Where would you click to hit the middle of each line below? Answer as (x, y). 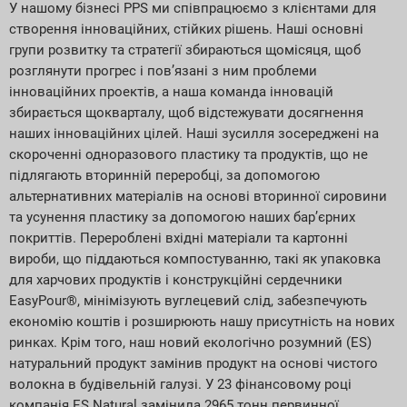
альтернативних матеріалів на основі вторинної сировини (198, 197)
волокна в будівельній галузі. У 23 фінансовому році (180, 385)
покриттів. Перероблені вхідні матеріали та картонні (179, 238)
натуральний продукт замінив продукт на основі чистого (194, 364)
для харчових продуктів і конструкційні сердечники (176, 280)
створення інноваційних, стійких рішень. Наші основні (186, 30)
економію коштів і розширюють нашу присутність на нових (202, 322)
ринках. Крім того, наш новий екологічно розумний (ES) (190, 343)
